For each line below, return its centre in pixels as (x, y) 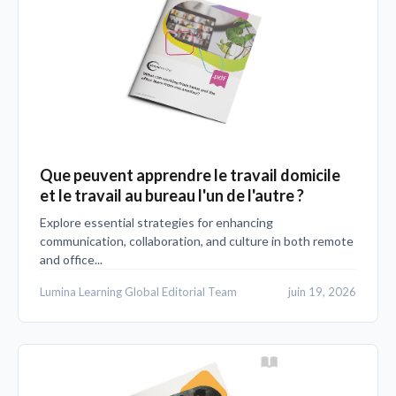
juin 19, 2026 (322, 291)
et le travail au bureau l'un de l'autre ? (172, 195)
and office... (71, 259)
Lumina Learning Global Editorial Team (138, 291)
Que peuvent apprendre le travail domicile (190, 175)
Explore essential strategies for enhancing (156, 222)
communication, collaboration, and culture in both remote (197, 240)
